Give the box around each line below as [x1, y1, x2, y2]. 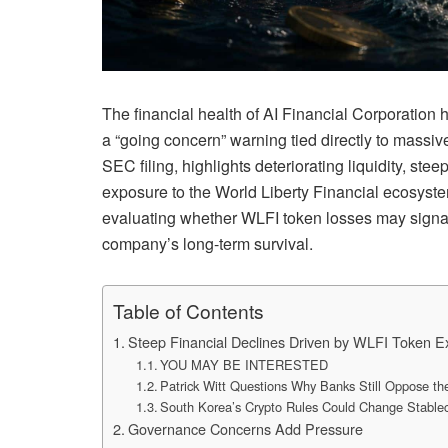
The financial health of [102, 102, 263, 126]
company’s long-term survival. [102, 232, 313, 256]
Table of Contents [113, 297, 264, 325]
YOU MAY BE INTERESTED [160, 355, 329, 375]
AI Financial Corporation [263, 102, 436, 126]
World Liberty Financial [215, 180, 379, 204]
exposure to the [102, 180, 215, 204]
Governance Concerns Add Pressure [127, 418, 363, 440]
